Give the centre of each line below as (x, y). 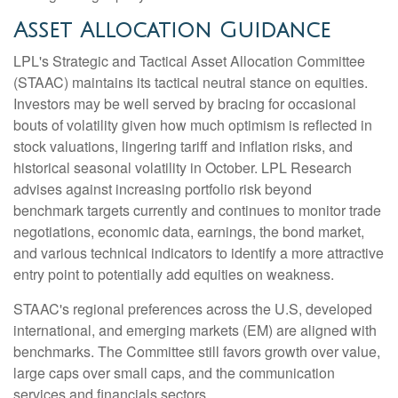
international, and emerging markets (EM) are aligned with (195, 330)
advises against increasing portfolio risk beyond (163, 189)
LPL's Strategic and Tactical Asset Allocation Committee (189, 61)
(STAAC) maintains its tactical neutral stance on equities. (191, 83)
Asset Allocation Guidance (172, 31)
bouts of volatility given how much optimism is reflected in (193, 125)
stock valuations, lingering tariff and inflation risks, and (183, 147)
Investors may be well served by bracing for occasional (185, 104)
